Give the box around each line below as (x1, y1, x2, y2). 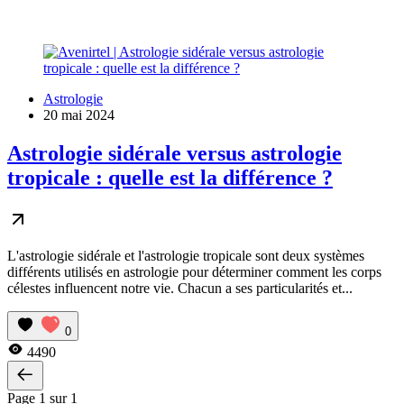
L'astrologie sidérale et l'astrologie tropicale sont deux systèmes (7, 247, 364, 263)
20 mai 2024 (43, 106, 115, 123)
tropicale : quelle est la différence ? (7, 165, 333, 189)
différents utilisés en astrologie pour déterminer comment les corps (7, 263, 381, 280)
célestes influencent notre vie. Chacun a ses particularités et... (7, 280, 353, 296)
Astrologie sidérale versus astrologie (7, 141, 342, 165)
